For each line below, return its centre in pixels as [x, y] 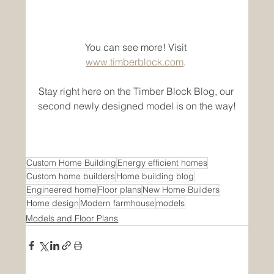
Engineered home [62, 189]
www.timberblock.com [135, 61]
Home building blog [155, 176]
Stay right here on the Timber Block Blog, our [137, 91]
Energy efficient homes [163, 162]
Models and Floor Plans [72, 218]
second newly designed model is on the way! [137, 106]
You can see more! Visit [137, 47]
